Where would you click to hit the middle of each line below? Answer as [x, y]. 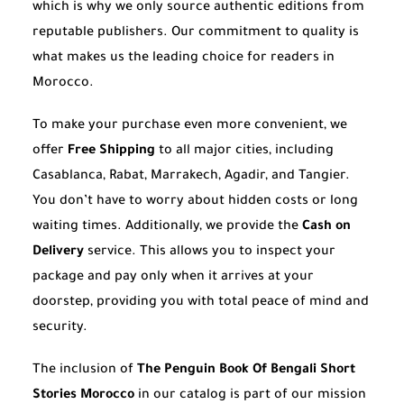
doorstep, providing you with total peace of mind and [201, 303]
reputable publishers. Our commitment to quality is [196, 34]
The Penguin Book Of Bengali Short [246, 371]
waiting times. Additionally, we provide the [167, 228]
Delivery [58, 253]
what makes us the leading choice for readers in [184, 59]
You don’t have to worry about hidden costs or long [195, 202]
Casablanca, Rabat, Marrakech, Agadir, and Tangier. [191, 177]
